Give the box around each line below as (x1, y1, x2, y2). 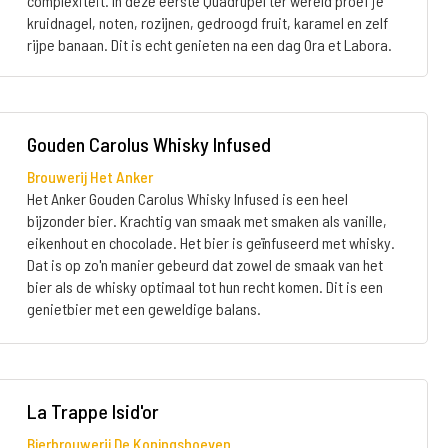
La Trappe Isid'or (26, 399, 159, 423)
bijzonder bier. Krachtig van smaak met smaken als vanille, (26, 211, 387, 230)
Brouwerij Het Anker (26, 167, 153, 186)
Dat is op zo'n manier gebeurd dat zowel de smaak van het (26, 255, 383, 274)
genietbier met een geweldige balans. (26, 299, 261, 318)
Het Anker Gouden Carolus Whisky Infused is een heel (26, 189, 348, 208)
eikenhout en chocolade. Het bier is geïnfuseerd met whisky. (26, 233, 395, 252)
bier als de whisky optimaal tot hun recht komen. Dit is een (26, 277, 383, 296)
